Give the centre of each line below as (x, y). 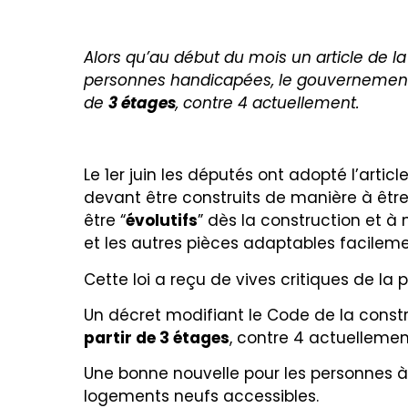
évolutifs (162, 221)
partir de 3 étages (157, 337)
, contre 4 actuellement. (268, 103)
